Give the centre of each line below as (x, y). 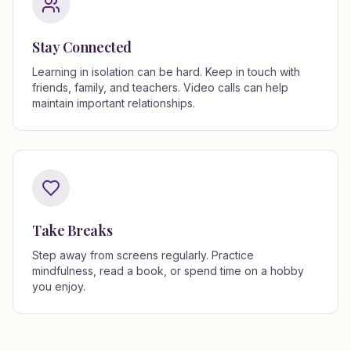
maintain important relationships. (114, 103)
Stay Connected (82, 47)
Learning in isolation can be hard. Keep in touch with (166, 72)
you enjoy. (59, 286)
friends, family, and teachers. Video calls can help (160, 87)
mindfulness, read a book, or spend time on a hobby (168, 271)
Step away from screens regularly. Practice (143, 255)
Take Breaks (72, 230)
